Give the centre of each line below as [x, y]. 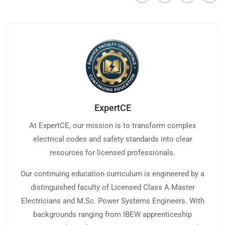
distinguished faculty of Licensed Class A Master [113, 188]
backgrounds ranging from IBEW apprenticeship [113, 215]
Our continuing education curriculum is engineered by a [113, 174]
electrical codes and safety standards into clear [113, 139]
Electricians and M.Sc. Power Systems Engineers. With [113, 201]
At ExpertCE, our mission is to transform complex [113, 126]
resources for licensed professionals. [113, 153]
